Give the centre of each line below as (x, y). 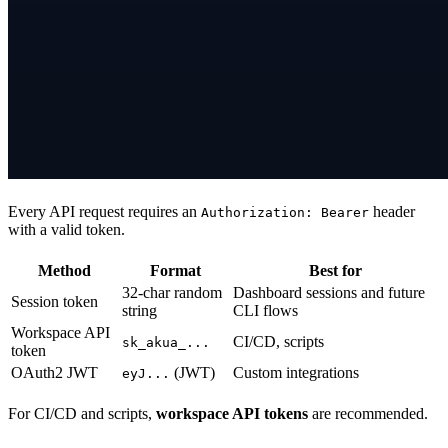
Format (175, 271)
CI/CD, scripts (278, 342)
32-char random (172, 293)
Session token (54, 302)
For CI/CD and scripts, (82, 414)
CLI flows (265, 311)
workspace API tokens (232, 414)
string (139, 311)
